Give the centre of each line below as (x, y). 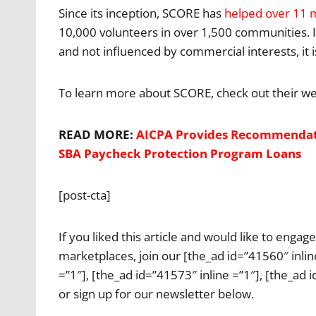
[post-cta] (85, 195)
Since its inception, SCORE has (141, 13)
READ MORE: (97, 134)
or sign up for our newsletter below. (156, 293)
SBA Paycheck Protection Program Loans (180, 153)
